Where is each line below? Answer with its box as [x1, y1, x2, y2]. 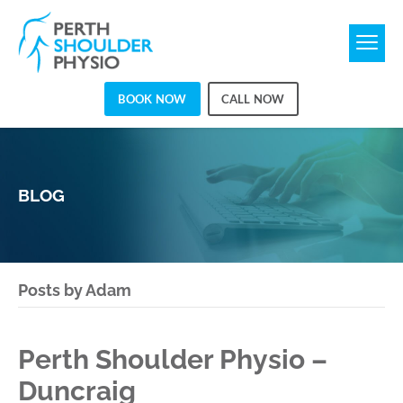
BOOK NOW [118, 92, 187, 107]
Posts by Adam [18, 281, 131, 300]
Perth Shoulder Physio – [18, 344, 327, 375]
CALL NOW [220, 92, 285, 107]
